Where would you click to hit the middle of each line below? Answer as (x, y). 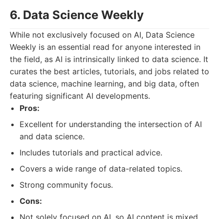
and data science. (52, 136)
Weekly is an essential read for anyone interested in (105, 47)
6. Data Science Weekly (77, 15)
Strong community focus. (66, 185)
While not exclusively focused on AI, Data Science (102, 35)
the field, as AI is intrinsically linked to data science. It (109, 59)
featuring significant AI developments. (80, 96)
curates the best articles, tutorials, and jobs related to (109, 71)
